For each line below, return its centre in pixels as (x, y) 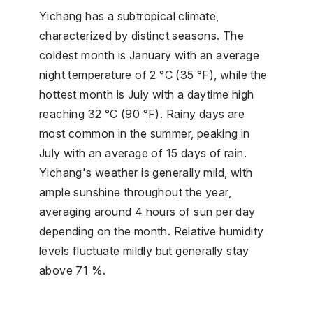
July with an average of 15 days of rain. (143, 153)
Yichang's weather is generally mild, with (146, 172)
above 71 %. (73, 270)
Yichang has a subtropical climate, (129, 16)
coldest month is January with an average (149, 55)
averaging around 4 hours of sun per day (147, 211)
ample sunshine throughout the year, (135, 192)
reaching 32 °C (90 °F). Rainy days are (142, 114)
